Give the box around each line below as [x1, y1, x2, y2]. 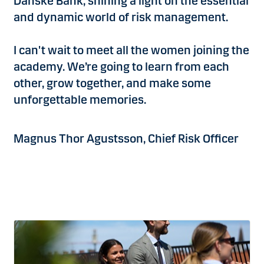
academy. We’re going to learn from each [14, 59, 229, 74]
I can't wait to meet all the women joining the [14, 42, 249, 57]
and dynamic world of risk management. [14, 9, 228, 24]
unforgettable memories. [14, 92, 146, 107]
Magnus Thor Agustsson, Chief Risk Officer [14, 131, 239, 146]
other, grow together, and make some [14, 75, 211, 90]
